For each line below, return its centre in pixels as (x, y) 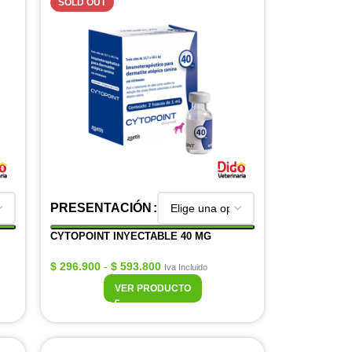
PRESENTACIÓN (101, 208)
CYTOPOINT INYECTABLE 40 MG (131, 236)
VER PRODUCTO (152, 288)
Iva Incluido (186, 267)
